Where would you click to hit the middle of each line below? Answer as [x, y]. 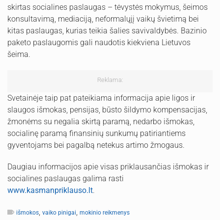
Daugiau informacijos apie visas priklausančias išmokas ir [108, 167]
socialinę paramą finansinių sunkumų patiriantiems [96, 134]
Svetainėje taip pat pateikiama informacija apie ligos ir [101, 98]
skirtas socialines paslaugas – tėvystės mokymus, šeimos [108, 7]
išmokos [27, 213]
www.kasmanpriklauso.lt [50, 191]
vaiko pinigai [59, 213]
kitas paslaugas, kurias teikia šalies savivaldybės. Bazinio [107, 31]
